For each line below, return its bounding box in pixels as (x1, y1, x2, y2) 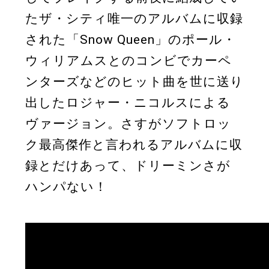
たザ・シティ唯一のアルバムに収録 (25, 11, 243, 26)
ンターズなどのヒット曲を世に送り (25, 74, 244, 89)
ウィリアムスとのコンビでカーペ (25, 53, 232, 68)
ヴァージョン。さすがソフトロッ (25, 116, 231, 131)
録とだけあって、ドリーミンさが (25, 159, 231, 174)
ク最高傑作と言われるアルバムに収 (25, 138, 243, 153)
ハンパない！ (25, 180, 107, 195)
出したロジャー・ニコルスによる (25, 95, 231, 110)
